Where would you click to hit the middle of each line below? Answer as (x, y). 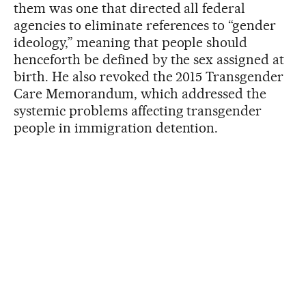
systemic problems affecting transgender (138, 110)
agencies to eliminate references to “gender (145, 25)
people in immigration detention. (116, 127)
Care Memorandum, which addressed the (140, 93)
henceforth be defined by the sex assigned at (149, 59)
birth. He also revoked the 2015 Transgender (149, 76)
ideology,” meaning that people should (131, 42)
